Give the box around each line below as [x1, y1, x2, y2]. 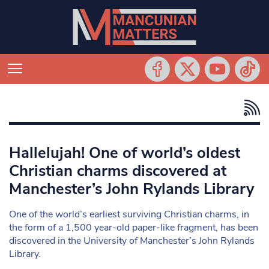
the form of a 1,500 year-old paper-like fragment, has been [9, 221, 258, 234]
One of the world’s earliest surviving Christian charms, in [9, 208, 249, 221]
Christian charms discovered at [9, 160, 226, 181]
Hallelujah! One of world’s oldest [9, 142, 240, 163]
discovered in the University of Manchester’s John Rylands [9, 234, 255, 247]
